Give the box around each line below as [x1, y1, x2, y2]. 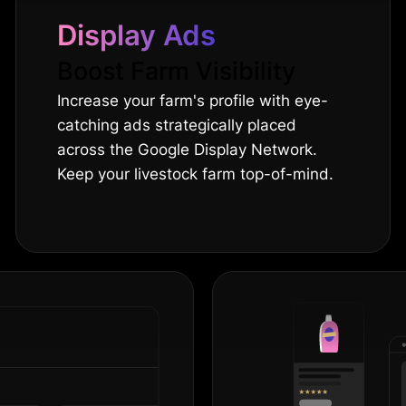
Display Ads [57, 17, 217, 52]
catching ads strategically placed [57, 115, 297, 134]
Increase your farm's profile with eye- [57, 91, 329, 110]
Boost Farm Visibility [57, 55, 296, 86]
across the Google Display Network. [57, 140, 318, 159]
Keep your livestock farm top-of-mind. [57, 164, 334, 183]
